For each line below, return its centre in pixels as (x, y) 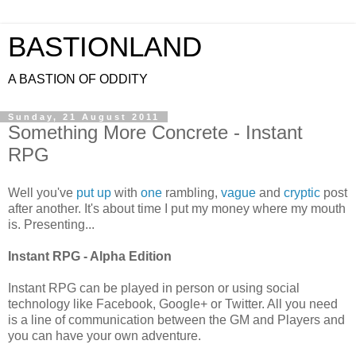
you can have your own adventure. (104, 335)
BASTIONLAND (105, 47)
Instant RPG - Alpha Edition (90, 256)
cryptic (302, 192)
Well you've (42, 192)
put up (94, 192)
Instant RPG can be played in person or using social (154, 288)
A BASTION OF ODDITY (78, 79)
